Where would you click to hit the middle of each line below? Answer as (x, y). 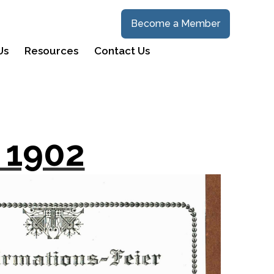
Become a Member (176, 24)
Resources (51, 51)
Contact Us (122, 51)
